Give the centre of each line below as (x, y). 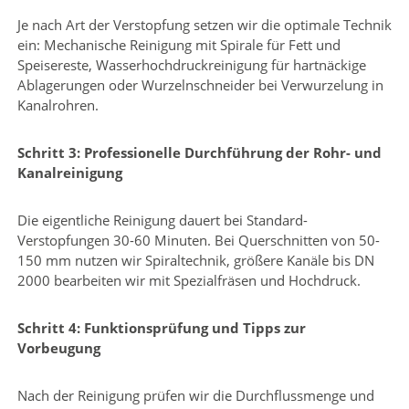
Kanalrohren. (58, 105)
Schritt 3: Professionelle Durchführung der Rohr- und (199, 152)
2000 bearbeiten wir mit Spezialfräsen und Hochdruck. (189, 280)
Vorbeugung (58, 347)
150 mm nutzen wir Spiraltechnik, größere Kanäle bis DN (195, 260)
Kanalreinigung (69, 172)
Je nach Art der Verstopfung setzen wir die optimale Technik (204, 24)
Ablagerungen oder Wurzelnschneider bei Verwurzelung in (200, 84)
